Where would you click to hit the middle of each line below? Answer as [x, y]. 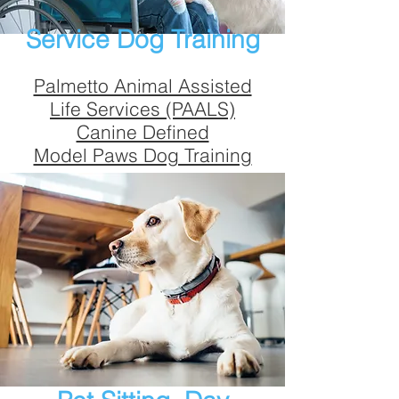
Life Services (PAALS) [142, 109]
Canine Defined [142, 132]
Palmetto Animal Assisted [142, 85]
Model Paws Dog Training [142, 155]
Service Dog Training [142, 39]
